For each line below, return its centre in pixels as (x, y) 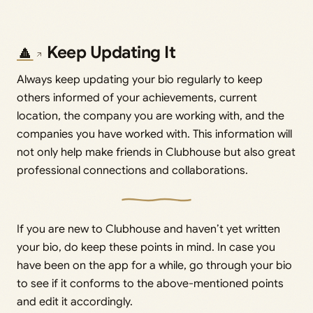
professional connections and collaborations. (132, 170)
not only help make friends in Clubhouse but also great (156, 152)
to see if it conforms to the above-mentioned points (150, 283)
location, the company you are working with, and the (151, 116)
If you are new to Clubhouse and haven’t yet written (148, 229)
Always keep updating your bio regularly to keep (140, 79)
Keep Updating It (109, 52)
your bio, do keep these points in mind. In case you (146, 247)
